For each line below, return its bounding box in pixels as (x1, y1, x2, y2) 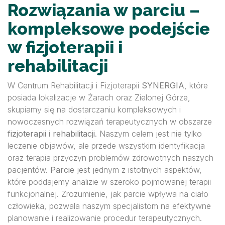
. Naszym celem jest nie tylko (95, 129, 202, 139)
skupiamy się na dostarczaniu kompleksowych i (8, 104, 181, 115)
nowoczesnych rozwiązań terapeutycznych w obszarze (8, 117, 212, 127)
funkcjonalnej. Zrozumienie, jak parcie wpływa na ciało (8, 189, 208, 199)
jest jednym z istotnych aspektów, (74, 165, 202, 175)
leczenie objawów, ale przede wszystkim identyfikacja (8, 141, 205, 151)
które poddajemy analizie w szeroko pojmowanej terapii (8, 177, 211, 187)
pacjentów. (8, 165, 50, 175)
